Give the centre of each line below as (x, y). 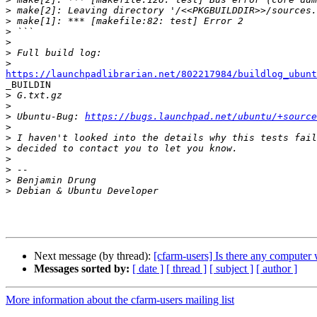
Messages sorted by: (82, 269)
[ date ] (148, 269)
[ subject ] (231, 269)
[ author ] (277, 269)
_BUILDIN (28, 85)
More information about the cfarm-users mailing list (120, 300)
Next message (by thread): (94, 256)
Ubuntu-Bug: (48, 117)
